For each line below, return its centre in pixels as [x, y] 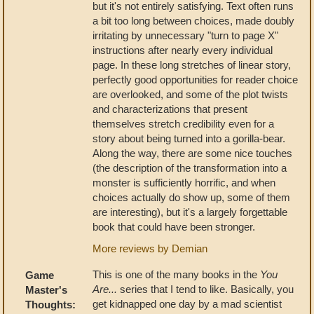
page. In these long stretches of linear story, [192, 64]
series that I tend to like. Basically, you [205, 289]
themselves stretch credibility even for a [183, 123]
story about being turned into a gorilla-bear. [189, 138]
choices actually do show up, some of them [191, 197]
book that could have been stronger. [174, 226]
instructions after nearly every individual [183, 50]
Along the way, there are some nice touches [192, 153]
